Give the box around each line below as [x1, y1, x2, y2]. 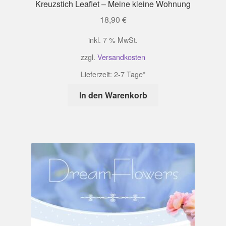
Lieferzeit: [80, 69, 114, 80]
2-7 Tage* [114, 69, 146, 80]
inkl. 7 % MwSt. [88, 34, 138, 45]
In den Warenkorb [79, 89, 147, 101]
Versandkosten [97, 51, 145, 63]
